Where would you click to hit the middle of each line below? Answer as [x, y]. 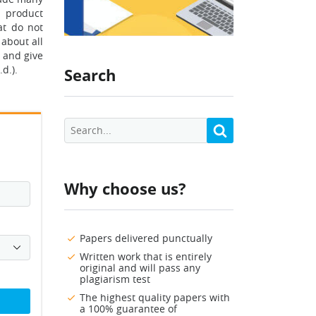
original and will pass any [140, 268]
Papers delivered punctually [146, 238]
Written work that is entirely [146, 257]
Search [90, 75]
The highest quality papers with [155, 298]
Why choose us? [125, 189]
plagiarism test [115, 279]
